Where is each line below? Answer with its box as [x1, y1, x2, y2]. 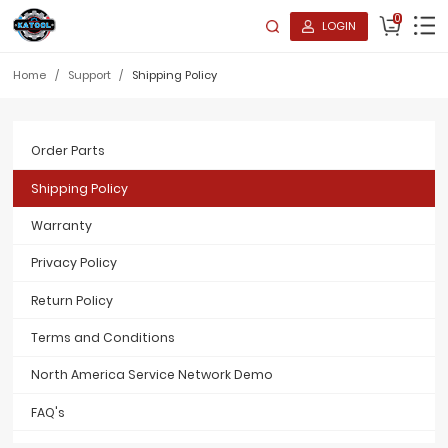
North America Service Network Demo [30, 366, 273, 384]
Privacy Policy [30, 254, 117, 272]
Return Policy [30, 291, 113, 309]
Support [67, 67, 111, 84]
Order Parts [30, 142, 105, 160]
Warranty [30, 217, 92, 235]
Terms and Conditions [30, 329, 175, 347]
